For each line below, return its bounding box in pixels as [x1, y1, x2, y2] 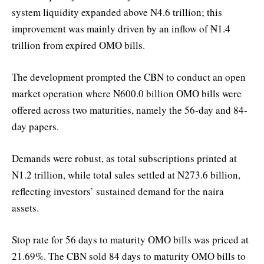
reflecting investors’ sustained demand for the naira [12, 184, 224, 199]
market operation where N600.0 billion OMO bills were [12, 87, 242, 101]
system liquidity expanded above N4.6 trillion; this [12, 5, 222, 19]
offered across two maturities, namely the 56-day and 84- [12, 103, 247, 117]
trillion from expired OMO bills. [12, 38, 145, 52]
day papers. [12, 120, 59, 134]
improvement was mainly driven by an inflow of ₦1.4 [12, 21, 230, 35]
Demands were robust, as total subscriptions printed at [12, 151, 237, 166]
